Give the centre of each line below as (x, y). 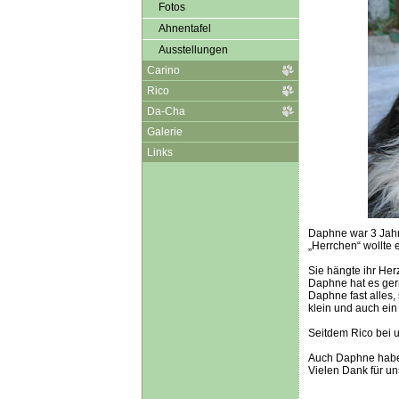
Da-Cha (166, 111)
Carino (163, 70)
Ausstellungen (193, 50)
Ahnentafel (184, 28)
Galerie (164, 132)
